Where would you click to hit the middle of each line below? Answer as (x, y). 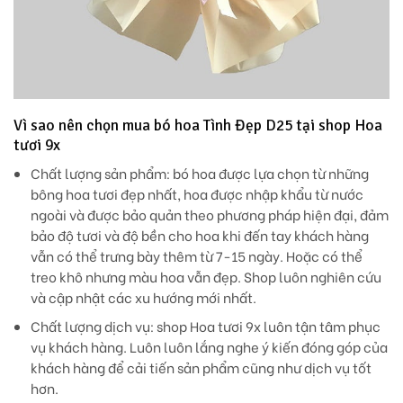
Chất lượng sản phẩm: (100, 174)
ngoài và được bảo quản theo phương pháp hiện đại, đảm (209, 215)
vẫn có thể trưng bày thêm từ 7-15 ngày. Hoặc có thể (196, 256)
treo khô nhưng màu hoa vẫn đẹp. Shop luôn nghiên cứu (206, 277)
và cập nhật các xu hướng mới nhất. (143, 298)
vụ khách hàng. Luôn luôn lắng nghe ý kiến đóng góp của (209, 346)
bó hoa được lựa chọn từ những (269, 174)
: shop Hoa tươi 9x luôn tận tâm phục (265, 326)
